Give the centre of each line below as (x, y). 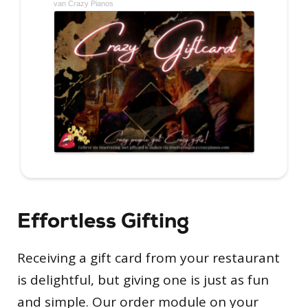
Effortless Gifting (103, 220)
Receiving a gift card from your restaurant (148, 257)
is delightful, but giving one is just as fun (143, 279)
